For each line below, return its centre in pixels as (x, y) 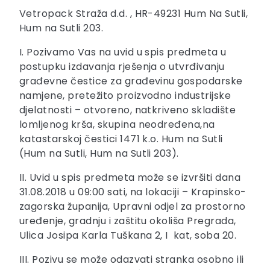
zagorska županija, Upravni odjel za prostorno (133, 206)
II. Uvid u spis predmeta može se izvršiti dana (130, 177)
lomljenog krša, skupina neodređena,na (117, 124)
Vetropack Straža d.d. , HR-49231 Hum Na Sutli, (134, 13)
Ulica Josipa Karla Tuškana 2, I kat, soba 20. (128, 235)
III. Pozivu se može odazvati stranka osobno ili (132, 259)
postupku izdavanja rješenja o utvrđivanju (122, 66)
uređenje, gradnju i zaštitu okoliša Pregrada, (128, 221)
